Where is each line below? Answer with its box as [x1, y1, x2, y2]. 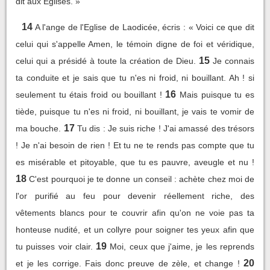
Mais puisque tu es [180, 89, 255, 99]
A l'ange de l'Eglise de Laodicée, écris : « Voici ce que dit [34, 22, 255, 32]
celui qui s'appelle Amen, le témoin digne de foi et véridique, [16, 39, 254, 49]
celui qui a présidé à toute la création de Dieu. [16, 55, 196, 66]
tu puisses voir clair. [16, 241, 93, 251]
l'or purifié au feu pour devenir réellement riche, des [16, 190, 254, 201]
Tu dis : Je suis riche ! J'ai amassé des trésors [77, 123, 255, 133]
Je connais [213, 55, 254, 66]
